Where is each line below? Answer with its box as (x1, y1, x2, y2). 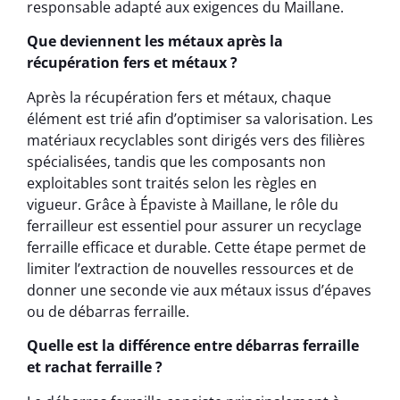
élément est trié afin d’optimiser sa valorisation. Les (27, 108, 373, 129)
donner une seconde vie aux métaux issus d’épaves (27, 279, 371, 300)
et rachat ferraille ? (27, 357, 162, 378)
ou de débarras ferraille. (27, 301, 189, 321)
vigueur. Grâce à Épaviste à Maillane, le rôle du (27, 194, 338, 214)
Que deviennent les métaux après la (27, 31, 283, 52)
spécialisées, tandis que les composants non (27, 151, 326, 171)
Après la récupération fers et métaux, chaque (27, 87, 331, 107)
